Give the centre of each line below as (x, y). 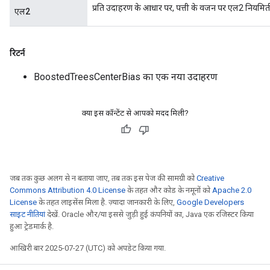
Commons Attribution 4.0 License (67, 190)
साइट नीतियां (27, 214)
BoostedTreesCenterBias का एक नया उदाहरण (126, 77)
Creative (210, 178)
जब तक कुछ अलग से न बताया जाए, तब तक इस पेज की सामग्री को (103, 178)
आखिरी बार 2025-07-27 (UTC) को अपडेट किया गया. (88, 248)
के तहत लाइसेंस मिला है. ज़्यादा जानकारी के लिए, (107, 202)
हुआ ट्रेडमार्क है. (32, 226)
